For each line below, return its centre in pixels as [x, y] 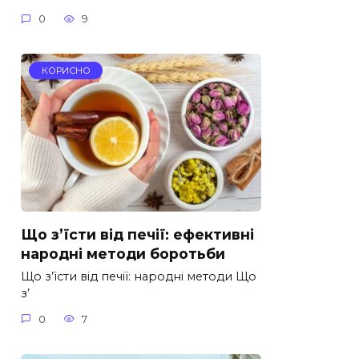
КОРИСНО [66, 71]
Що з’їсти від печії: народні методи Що [139, 277]
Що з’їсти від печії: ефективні [137, 234]
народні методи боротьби [123, 253]
